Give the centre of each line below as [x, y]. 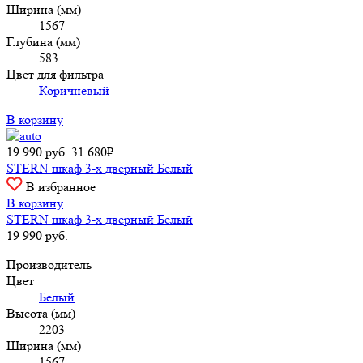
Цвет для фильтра [55, 74]
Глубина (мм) [43, 41]
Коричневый [74, 90]
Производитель [49, 264]
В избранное [61, 186]
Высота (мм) [41, 313]
